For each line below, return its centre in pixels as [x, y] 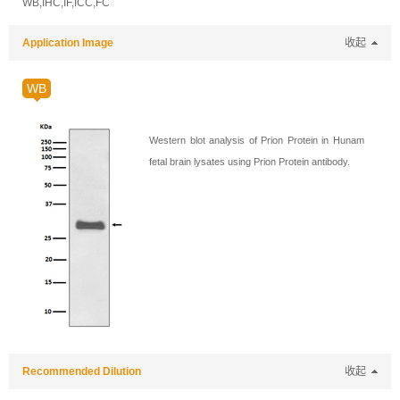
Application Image [68, 43]
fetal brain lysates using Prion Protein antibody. [250, 162]
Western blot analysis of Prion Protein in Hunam [257, 140]
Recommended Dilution [82, 371]
